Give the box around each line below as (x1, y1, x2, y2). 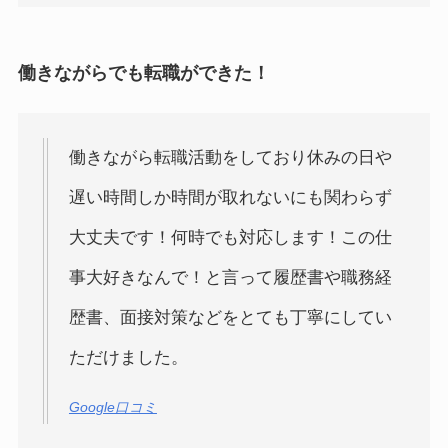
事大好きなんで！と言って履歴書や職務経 (68, 268, 392, 288)
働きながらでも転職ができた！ (17, 62, 270, 83)
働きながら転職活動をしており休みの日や (68, 148, 392, 168)
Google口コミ (68, 399, 157, 415)
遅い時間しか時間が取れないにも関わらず (68, 188, 392, 208)
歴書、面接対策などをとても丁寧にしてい (68, 308, 392, 328)
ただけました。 (68, 348, 188, 368)
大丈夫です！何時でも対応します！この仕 (68, 228, 392, 248)
